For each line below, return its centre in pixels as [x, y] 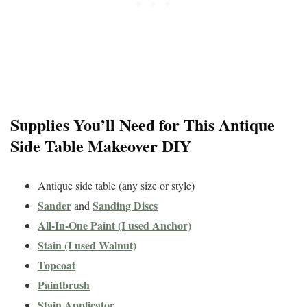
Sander [54, 206]
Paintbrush [64, 285]
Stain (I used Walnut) [87, 245]
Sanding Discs [125, 206]
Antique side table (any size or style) [116, 186]
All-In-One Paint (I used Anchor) [114, 225]
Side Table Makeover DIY [101, 146]
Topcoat [57, 265]
